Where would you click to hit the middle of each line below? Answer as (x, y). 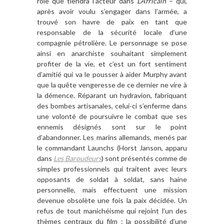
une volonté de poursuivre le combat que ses (112, 116)
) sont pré (116, 158)
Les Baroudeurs (77, 158)
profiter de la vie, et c (75, 63)
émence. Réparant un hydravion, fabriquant (118, 95)
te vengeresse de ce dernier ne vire (127, 84)
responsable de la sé (78, 32)
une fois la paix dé (126, 200)
